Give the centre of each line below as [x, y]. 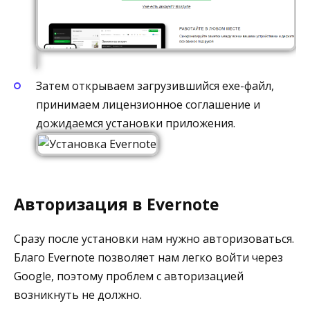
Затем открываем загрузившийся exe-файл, [155, 85]
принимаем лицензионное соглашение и [148, 104]
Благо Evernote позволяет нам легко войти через [148, 257]
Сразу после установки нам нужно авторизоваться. [154, 238]
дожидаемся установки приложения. [136, 123]
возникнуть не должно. [78, 294]
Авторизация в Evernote [117, 204]
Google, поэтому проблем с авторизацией [129, 276]
